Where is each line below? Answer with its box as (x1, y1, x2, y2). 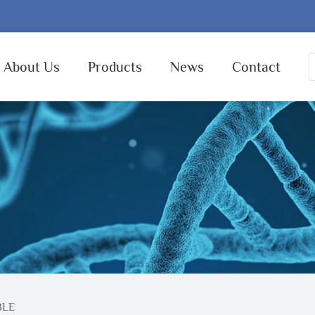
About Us (4, 59, 60, 75)
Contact (232, 59, 281, 75)
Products (88, 59, 142, 75)
